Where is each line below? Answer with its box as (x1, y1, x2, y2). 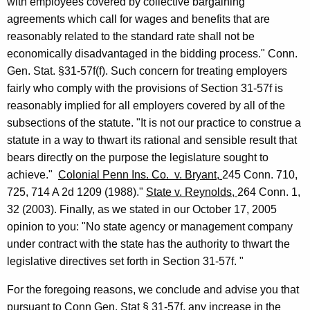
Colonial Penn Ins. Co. (58, 169, 174, 181)
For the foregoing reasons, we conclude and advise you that (7, 284, 299, 296)
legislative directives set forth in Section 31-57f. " (7, 255, 244, 268)
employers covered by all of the (133, 100, 285, 112)
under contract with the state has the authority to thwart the (7, 238, 290, 250)
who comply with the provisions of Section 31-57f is (33, 82, 283, 95)
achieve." (7, 169, 58, 181)
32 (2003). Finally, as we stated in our (7, 203, 192, 216)
